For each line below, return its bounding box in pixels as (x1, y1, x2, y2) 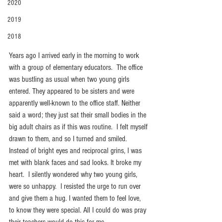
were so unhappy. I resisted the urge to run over (9, 181, 143, 191)
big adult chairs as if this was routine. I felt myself (9, 122, 150, 131)
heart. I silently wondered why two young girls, (9, 169, 139, 179)
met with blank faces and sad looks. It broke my (9, 158, 143, 167)
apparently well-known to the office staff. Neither (9, 98, 142, 108)
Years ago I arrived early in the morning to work (9, 51, 141, 60)
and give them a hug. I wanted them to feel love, (9, 193, 143, 203)
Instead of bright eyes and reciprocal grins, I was (9, 146, 144, 155)
